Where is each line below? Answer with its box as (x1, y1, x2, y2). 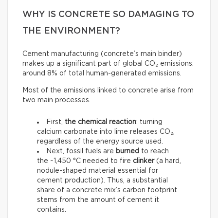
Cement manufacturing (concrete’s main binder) (22, 50, 182, 57)
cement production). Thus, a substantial (37, 177, 168, 184)
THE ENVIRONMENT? (22, 26, 120, 36)
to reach (139, 147, 169, 155)
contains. (37, 206, 66, 213)
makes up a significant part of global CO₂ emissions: (22, 60, 194, 67)
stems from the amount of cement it (37, 196, 159, 203)
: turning (136, 118, 163, 126)
